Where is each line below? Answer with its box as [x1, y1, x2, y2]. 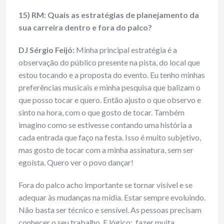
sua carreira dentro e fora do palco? [18, 22, 152, 32]
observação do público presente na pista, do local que [18, 57, 200, 67]
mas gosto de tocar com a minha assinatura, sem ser [18, 145, 193, 155]
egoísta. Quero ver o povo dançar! [18, 157, 133, 167]
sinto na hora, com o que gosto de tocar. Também [18, 107, 184, 117]
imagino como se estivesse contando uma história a [18, 120, 192, 130]
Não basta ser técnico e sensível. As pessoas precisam [18, 205, 201, 215]
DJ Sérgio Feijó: [18, 45, 74, 55]
